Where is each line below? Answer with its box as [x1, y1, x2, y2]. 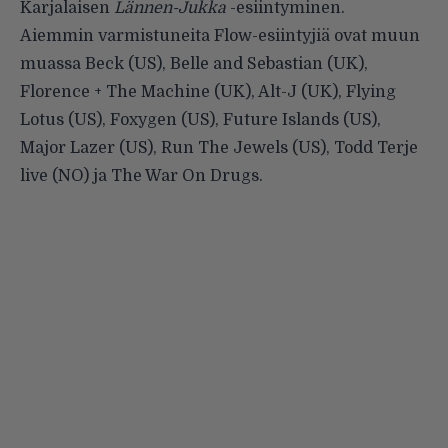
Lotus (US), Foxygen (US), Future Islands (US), [20, 111, 381, 130]
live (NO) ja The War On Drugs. [20, 167, 263, 186]
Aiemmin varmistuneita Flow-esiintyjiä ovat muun [20, 27, 420, 46]
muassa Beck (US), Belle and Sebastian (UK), [20, 55, 368, 74]
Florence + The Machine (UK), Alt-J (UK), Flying [20, 83, 396, 102]
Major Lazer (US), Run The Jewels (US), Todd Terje [20, 139, 418, 158]
